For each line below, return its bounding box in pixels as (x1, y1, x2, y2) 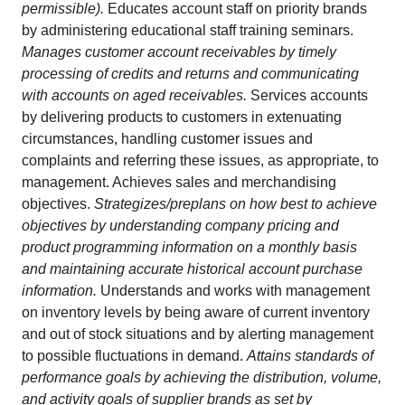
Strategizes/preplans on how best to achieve (94, 196, 377, 212)
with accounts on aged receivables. (22, 88, 250, 103)
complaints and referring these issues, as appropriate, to (22, 153, 379, 168)
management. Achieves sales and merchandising (22, 174, 336, 190)
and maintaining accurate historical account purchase (22, 261, 363, 277)
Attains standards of (247, 348, 373, 363)
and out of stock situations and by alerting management (22, 326, 373, 342)
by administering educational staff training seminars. (22, 23, 353, 38)
